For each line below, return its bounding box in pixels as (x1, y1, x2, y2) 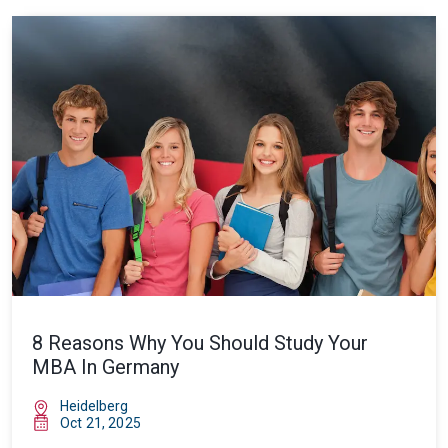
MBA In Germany (32, 355, 179, 379)
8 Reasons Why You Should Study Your (32, 331, 368, 355)
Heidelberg (60, 398, 128, 414)
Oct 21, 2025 (60, 415, 141, 431)
